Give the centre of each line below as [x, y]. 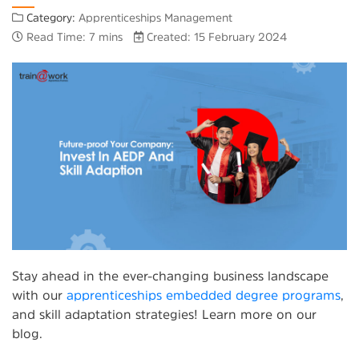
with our [39, 294]
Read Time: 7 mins [75, 37]
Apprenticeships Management [155, 18]
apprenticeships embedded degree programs [204, 294]
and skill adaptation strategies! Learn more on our [164, 314]
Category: [51, 18]
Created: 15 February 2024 [217, 37]
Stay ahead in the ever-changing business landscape [170, 275]
